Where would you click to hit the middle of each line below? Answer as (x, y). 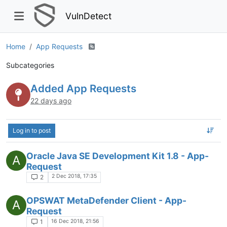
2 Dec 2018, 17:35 (74, 176)
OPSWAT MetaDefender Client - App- (106, 201)
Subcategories (30, 65)
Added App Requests (83, 88)
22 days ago (51, 101)
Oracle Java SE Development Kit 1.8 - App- (118, 156)
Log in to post (32, 130)
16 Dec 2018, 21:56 (75, 221)
